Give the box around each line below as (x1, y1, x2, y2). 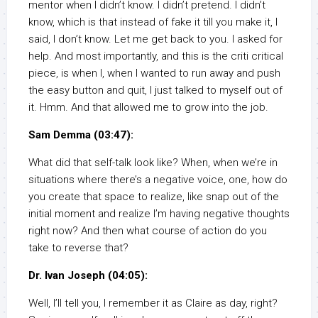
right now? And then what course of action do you (28, 224, 267, 238)
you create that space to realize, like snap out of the (28, 190, 279, 204)
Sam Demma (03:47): (28, 128, 133, 142)
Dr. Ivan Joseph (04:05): (28, 269, 148, 283)
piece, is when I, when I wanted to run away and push (28, 67, 280, 80)
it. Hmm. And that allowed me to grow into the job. (28, 101, 268, 114)
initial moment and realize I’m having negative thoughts (28, 207, 290, 221)
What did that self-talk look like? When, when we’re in (28, 156, 278, 170)
